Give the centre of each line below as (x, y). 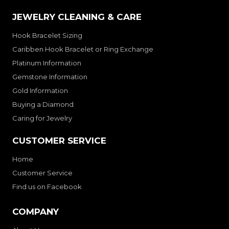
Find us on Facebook (47, 186)
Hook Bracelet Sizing (47, 35)
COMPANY (36, 211)
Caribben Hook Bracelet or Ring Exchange (83, 49)
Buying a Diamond (43, 104)
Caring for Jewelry (42, 118)
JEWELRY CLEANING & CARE (77, 17)
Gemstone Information (50, 76)
